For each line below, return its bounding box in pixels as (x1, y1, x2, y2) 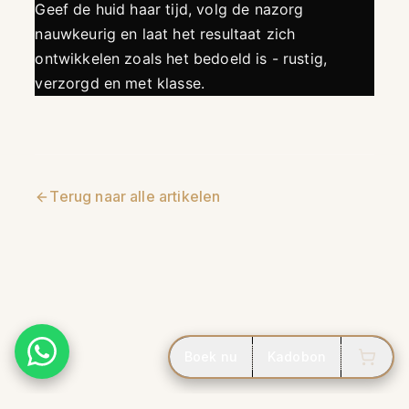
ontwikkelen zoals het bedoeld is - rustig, (35, 49, 328, 68)
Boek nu (184, 349, 237, 364)
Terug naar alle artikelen (49, 187, 221, 206)
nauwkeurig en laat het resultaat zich (35, 25, 296, 44)
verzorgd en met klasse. (35, 74, 205, 93)
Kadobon (267, 349, 326, 364)
